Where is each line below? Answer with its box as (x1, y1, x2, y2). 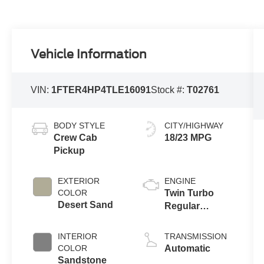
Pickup (54, 146, 85, 156)
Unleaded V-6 (164, 214, 224, 225)
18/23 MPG (164, 133, 212, 143)
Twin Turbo (164, 188, 214, 199)
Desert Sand (58, 200, 114, 210)
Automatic (164, 243, 210, 254)
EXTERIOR (58, 176, 100, 186)
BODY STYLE (54, 121, 105, 131)
